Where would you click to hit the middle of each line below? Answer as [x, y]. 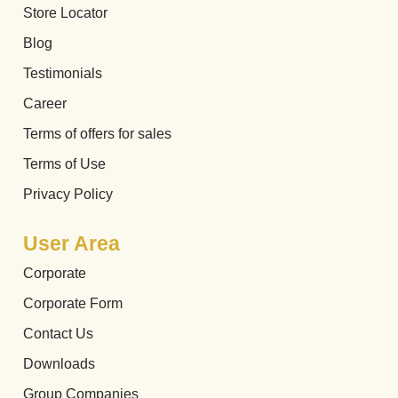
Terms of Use [64, 164]
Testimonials [63, 74]
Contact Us [58, 334]
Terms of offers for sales [97, 134]
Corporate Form [73, 304]
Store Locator [65, 13]
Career [45, 104]
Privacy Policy [68, 195]
